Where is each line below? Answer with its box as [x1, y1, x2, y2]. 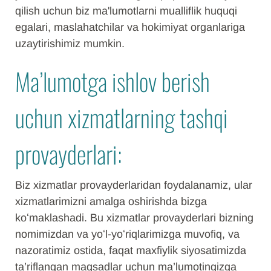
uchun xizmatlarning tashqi [15, 99, 228, 135]
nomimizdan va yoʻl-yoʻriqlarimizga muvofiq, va [15, 228, 240, 240]
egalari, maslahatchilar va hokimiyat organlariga [15, 21, 245, 33]
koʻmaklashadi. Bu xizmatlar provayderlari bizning [15, 212, 253, 224]
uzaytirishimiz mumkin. [15, 38, 125, 50]
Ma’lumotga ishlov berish [15, 63, 210, 99]
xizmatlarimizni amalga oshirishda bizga [15, 195, 207, 207]
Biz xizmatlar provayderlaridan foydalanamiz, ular [15, 179, 252, 191]
